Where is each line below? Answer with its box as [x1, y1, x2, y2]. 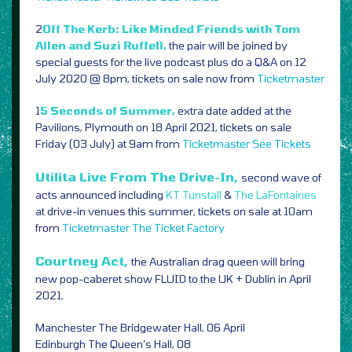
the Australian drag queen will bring [131, 254, 305, 268]
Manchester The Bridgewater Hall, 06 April [35, 320, 245, 334]
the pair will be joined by [169, 38, 288, 52]
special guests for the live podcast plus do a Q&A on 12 [35, 54, 306, 68]
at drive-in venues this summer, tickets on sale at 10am [35, 203, 313, 218]
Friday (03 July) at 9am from [35, 136, 182, 150]
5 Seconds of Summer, [40, 103, 178, 117]
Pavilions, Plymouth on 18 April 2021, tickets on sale [35, 119, 291, 134]
